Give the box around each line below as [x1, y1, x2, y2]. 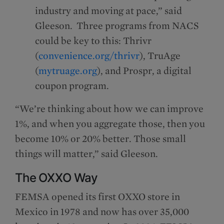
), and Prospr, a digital [97, 64, 191, 77]
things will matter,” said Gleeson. [15, 147, 160, 160]
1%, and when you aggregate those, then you [15, 117, 205, 130]
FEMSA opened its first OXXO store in [15, 190, 180, 203]
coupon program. [35, 79, 111, 92]
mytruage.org [38, 64, 97, 77]
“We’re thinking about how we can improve [15, 102, 203, 115]
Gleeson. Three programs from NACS [35, 19, 199, 32]
